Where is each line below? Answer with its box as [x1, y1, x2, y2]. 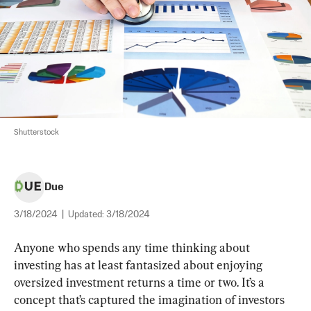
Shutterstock [14, 128, 59, 137]
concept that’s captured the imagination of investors [14, 292, 287, 307]
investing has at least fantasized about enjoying [14, 257, 265, 272]
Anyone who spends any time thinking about [14, 239, 253, 255]
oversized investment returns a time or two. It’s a [14, 274, 267, 289]
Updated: [68, 210, 106, 219]
